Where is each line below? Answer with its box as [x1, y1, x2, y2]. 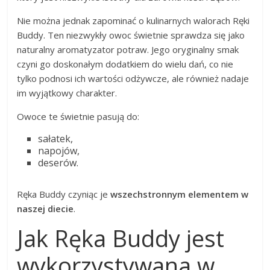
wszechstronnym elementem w [110, 187, 249, 200]
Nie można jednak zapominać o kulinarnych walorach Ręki [17, 14, 250, 27]
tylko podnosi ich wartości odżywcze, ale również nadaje [17, 72, 250, 84]
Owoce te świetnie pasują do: [17, 110, 140, 122]
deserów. [38, 155, 79, 169]
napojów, [38, 143, 80, 157]
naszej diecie [17, 202, 74, 215]
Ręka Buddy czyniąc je [17, 187, 111, 200]
